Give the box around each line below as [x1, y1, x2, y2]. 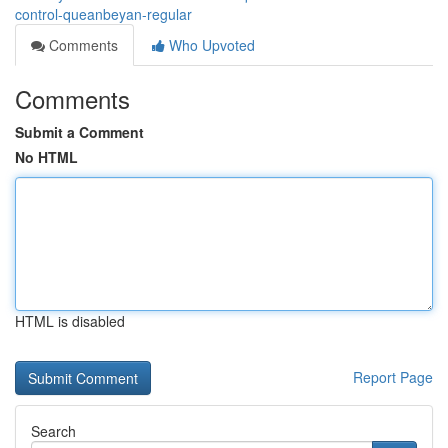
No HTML [15, 147, 78, 167]
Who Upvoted [165, 35, 255, 55]
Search [31, 421, 76, 441]
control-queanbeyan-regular [15, 4, 192, 24]
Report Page [353, 367, 433, 387]
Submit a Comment [15, 122, 144, 142]
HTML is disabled [15, 311, 125, 331]
